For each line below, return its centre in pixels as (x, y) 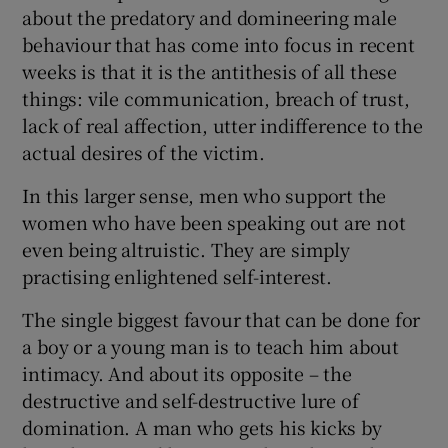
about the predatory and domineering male (209, 16)
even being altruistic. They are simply (186, 248)
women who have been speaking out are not (214, 221)
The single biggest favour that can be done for (221, 318)
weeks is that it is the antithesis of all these (210, 70)
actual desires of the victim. (143, 151)
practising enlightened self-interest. (177, 275)
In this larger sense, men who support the (204, 194)
